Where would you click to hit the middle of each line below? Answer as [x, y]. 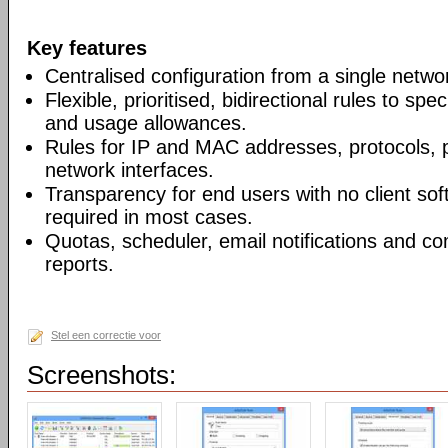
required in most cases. [149, 217]
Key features [87, 48]
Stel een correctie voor [106, 335]
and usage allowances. [146, 123]
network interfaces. [129, 170]
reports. [79, 264]
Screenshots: [101, 375]
